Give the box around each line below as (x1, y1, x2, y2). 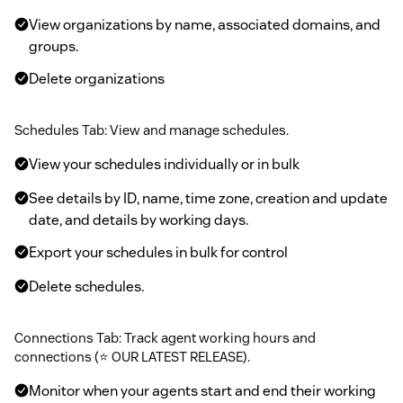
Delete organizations (29, 68, 165, 88)
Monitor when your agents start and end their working (29, 381, 376, 400)
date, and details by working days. (29, 210, 248, 229)
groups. (29, 36, 78, 56)
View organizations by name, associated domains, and (29, 14, 381, 34)
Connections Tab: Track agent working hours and (14, 328, 316, 346)
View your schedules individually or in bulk (29, 154, 300, 174)
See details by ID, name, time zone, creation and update (29, 188, 388, 208)
